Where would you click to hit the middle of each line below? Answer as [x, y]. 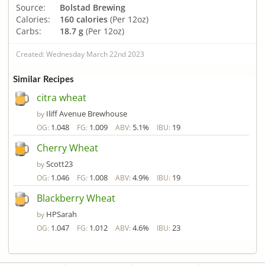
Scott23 [59, 164]
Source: [31, 7]
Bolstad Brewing [93, 7]
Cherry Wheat [67, 148]
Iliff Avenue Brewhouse [87, 114]
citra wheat [62, 98]
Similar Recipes [43, 80]
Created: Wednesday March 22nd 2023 [80, 54]
